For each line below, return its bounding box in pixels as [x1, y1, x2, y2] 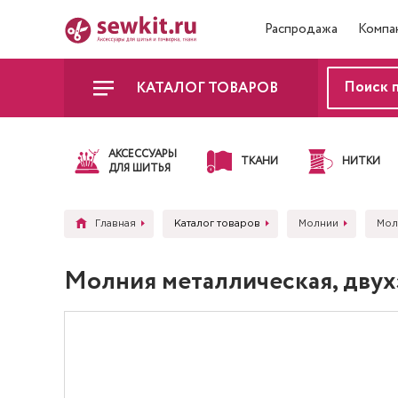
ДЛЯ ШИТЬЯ [108, 161, 171, 176]
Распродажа [265, 20, 338, 39]
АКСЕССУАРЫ [108, 147, 177, 162]
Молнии [298, 219, 338, 228]
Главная [95, 219, 136, 228]
